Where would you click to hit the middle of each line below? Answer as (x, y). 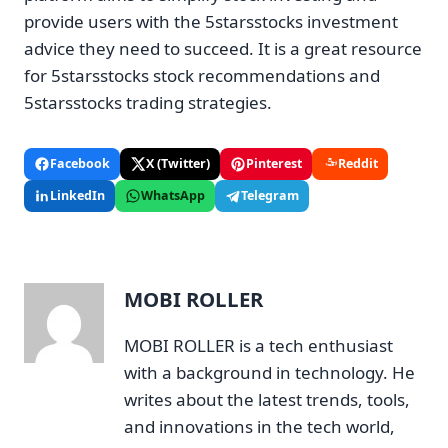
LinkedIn (77, 196)
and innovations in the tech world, (259, 426)
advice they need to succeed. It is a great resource (223, 49)
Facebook (80, 164)
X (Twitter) (178, 164)
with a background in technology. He (269, 372)
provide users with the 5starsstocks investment (211, 22)
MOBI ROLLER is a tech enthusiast (258, 345)
